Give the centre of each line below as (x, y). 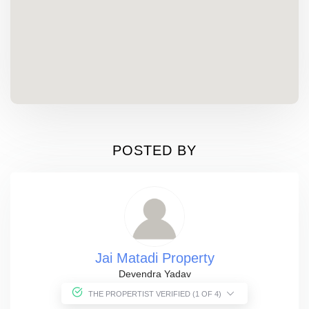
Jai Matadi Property (154, 258)
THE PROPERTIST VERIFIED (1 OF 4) (208, 293)
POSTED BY (154, 150)
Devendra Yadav (154, 273)
